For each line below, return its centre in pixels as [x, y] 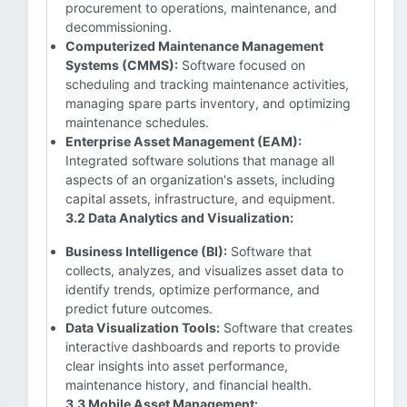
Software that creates [286, 328]
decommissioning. [119, 27]
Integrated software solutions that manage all [200, 160]
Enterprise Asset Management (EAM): [184, 141]
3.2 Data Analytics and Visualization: [179, 218]
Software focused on [242, 65]
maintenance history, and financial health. [189, 385]
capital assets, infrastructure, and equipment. [200, 199]
